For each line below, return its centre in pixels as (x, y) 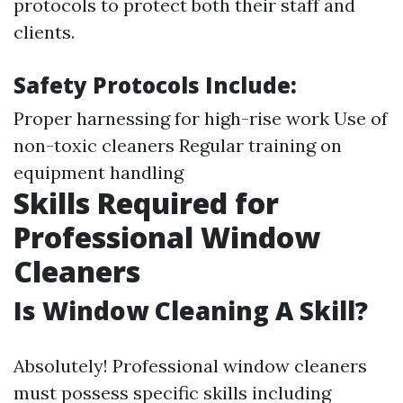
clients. (44, 32)
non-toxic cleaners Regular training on (178, 145)
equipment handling (99, 172)
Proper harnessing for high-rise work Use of (201, 118)
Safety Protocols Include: (155, 85)
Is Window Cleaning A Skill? (191, 310)
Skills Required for (146, 203)
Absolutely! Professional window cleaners (190, 366)
